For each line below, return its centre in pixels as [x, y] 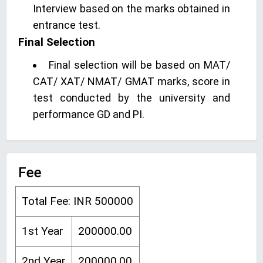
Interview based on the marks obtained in [131, 9]
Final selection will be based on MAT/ [139, 65]
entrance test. [67, 25]
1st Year [43, 231]
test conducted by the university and [131, 98]
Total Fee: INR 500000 [77, 201]
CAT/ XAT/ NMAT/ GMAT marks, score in [131, 81]
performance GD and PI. [89, 114]
